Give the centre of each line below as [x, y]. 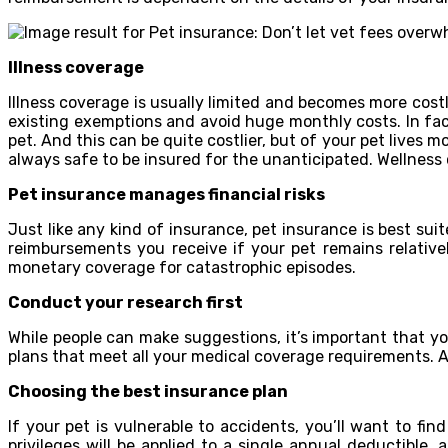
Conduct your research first [125, 302]
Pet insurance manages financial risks [166, 194]
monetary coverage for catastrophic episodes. [182, 267]
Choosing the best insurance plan [148, 391]
